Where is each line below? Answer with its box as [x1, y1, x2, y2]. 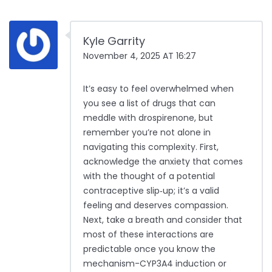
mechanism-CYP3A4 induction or [83, 257, 226, 270]
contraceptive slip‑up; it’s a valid [83, 185, 219, 197]
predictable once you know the [83, 243, 216, 256]
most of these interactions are [83, 228, 214, 241]
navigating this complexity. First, [83, 141, 219, 154]
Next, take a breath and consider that [83, 214, 242, 226]
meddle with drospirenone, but [83, 112, 213, 124]
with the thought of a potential [83, 170, 215, 183]
